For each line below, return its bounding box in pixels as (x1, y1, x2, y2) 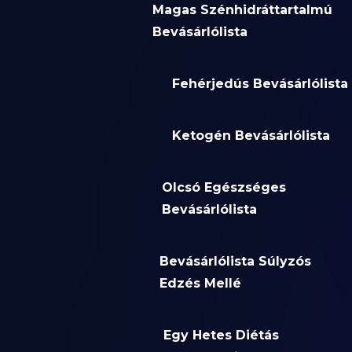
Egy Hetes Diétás (163, 328, 280, 343)
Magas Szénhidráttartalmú (152, 2, 332, 18)
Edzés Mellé (159, 276, 241, 291)
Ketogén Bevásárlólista (171, 128, 330, 144)
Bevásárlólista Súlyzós (159, 254, 311, 269)
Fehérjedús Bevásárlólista (171, 76, 348, 92)
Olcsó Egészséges (162, 180, 287, 196)
